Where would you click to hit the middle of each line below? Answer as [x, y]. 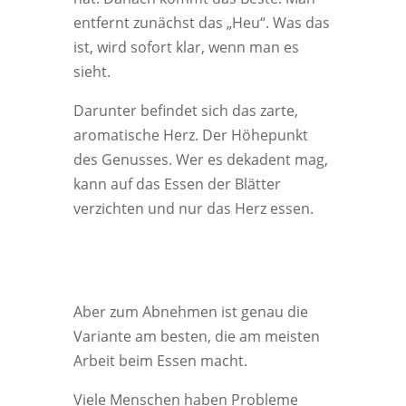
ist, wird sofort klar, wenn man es [186, 47]
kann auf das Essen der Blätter [177, 184]
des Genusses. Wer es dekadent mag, [200, 159]
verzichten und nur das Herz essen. [193, 208]
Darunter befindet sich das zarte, [185, 111]
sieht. [92, 72]
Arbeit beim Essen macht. [160, 361]
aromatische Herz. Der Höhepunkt [190, 135]
